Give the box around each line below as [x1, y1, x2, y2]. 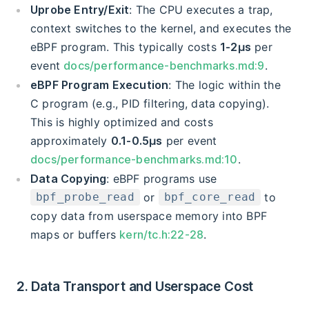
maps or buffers [30, 227, 120, 241]
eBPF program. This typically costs [30, 39, 220, 54]
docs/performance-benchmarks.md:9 [63, 58, 265, 72]
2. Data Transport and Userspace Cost [17, 278, 254, 295]
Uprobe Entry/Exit [30, 2, 130, 17]
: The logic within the [168, 77, 281, 92]
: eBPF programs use [106, 171, 217, 186]
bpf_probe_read [36, 190, 134, 204]
